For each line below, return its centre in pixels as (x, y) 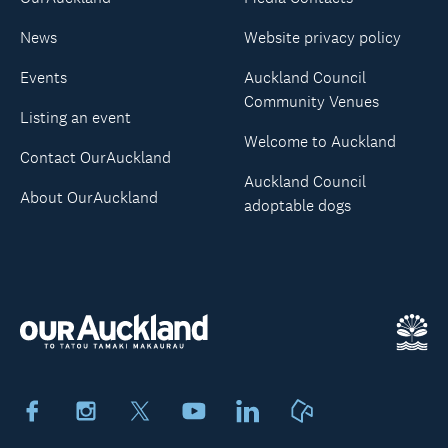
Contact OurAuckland (95, 157)
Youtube (249, 413)
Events (43, 77)
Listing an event (75, 117)
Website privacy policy (322, 37)
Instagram (150, 413)
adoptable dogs (297, 205)
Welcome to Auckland (319, 141)
